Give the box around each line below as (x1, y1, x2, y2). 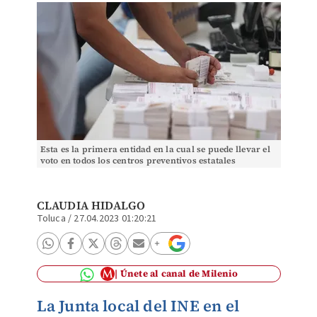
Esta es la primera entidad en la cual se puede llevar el (40, 144, 270, 155)
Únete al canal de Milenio (120, 267, 238, 279)
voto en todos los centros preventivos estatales (40, 155, 236, 166)
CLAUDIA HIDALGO (36, 197, 146, 213)
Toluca (36, 212, 66, 226)
